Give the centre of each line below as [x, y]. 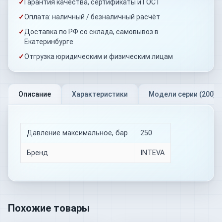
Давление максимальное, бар [77, 133]
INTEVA [152, 153]
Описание [35, 94]
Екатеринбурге [49, 41]
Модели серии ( [175, 94]
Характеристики [100, 94]
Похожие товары [49, 208]
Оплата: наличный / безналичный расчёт [92, 17]
